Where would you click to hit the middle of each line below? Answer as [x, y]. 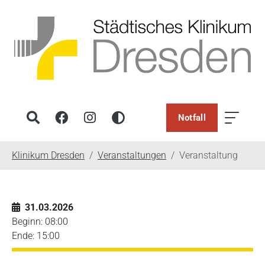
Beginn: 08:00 [40, 222]
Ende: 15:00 [36, 236]
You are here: [38, 148]
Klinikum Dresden [48, 156]
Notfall [192, 118]
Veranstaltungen [132, 156]
